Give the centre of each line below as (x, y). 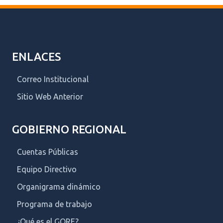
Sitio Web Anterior (50, 96)
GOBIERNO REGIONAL (69, 129)
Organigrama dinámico (59, 186)
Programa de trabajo (55, 204)
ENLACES (36, 56)
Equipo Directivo (47, 169)
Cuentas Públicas (48, 152)
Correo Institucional (53, 79)
